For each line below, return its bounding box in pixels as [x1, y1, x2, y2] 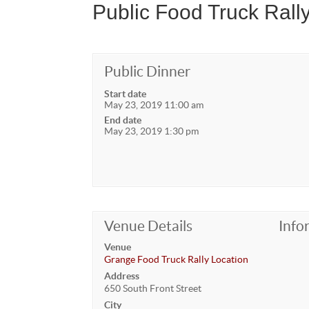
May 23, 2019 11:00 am [104, 99, 204, 110]
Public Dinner [104, 63, 191, 79]
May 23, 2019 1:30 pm [104, 125, 199, 137]
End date [104, 114, 142, 126]
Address [104, 270, 140, 281]
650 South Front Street [104, 282, 202, 294]
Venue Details [104, 217, 193, 234]
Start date [104, 88, 147, 99]
